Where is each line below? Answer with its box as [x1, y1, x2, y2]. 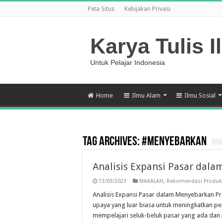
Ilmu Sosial [184, 92, 216, 99]
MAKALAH [139, 178, 164, 184]
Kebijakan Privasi [124, 5, 170, 12]
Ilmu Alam [132, 92, 161, 99]
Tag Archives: [83, 135, 142, 149]
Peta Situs [88, 5, 114, 12]
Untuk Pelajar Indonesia [90, 58, 165, 66]
